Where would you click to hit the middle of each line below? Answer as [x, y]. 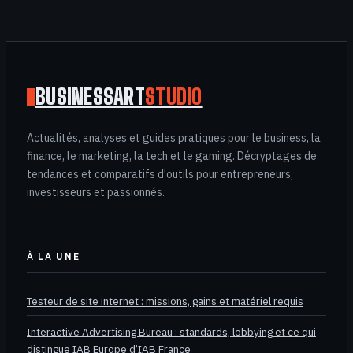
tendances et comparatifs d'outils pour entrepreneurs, [160, 175]
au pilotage [88, 17]
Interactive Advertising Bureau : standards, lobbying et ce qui [171, 332]
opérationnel [94, 34]
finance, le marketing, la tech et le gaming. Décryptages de [172, 156]
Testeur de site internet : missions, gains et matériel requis [165, 301]
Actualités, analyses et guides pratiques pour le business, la [174, 138]
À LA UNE [54, 257]
